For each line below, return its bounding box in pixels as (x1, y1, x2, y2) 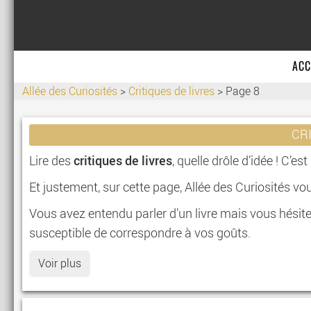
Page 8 (226, 85, 260, 98)
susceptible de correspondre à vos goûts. (29, 226, 251, 241)
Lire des (29, 154, 74, 169)
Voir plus (38, 257, 82, 270)
